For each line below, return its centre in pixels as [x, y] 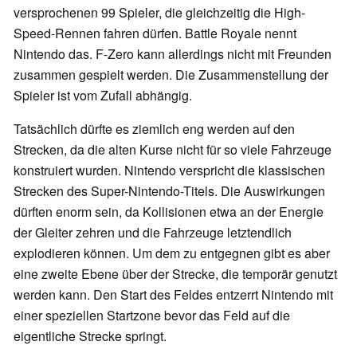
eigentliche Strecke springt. [90, 336]
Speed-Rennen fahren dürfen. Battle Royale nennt [155, 33]
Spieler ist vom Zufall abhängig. [103, 96]
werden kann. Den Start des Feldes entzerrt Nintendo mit [173, 295]
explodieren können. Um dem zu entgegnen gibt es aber [172, 253]
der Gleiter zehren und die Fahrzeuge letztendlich [153, 233]
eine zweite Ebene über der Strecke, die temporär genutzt [175, 274]
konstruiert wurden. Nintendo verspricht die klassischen [169, 171]
